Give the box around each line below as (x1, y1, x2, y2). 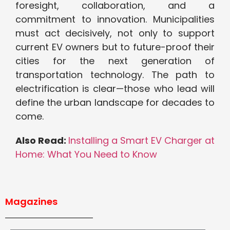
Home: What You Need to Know (15, 148, 157, 161)
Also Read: (15, 134, 68, 147)
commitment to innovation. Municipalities (15, 13, 215, 26)
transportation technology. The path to (15, 68, 215, 82)
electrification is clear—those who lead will (15, 82, 215, 95)
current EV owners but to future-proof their (15, 41, 215, 54)
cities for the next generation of (15, 54, 215, 68)
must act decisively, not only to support (15, 27, 215, 40)
